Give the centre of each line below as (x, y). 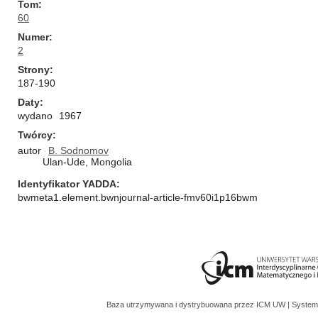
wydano (35, 116)
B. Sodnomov (78, 150)
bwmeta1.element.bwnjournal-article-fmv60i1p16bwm (138, 197)
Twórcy (35, 135)
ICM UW (272, 305)
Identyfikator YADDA (67, 184)
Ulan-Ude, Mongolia (87, 162)
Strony (34, 70)
